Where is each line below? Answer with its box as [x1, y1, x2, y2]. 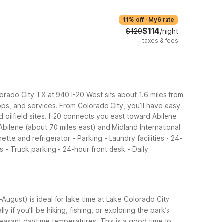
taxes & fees [142, 37, 178, 44]
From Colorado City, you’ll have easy [59, 101, 180, 110]
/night [160, 27, 178, 35]
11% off [123, 16, 144, 23]
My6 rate [148, 16, 174, 23]
